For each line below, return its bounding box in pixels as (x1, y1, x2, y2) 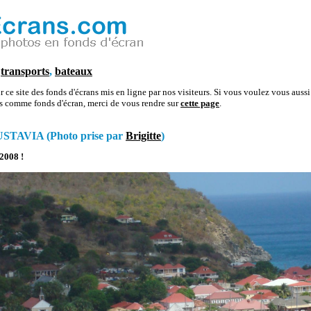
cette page (180, 98, 219, 109)
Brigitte (126, 130, 161, 142)
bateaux (55, 65, 92, 77)
